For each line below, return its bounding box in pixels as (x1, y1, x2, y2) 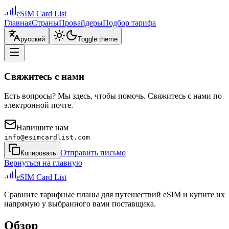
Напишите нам (16, 123, 68, 132)
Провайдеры (59, 18, 103, 27)
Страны (32, 18, 59, 27)
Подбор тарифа (103, 18, 156, 27)
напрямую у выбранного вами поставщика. (4, 199, 156, 209)
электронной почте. (4, 101, 73, 110)
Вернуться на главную (4, 158, 82, 168)
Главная (4, 18, 32, 27)
